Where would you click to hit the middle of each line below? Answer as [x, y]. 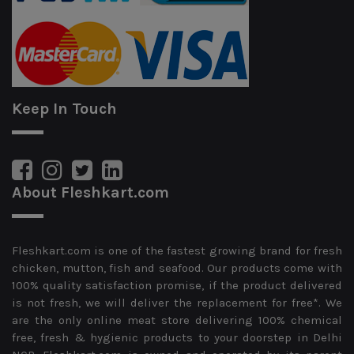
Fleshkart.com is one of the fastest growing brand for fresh [177, 250]
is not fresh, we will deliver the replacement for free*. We [177, 302]
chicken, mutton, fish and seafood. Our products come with [177, 267]
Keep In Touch [64, 108]
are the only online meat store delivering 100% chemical [177, 320]
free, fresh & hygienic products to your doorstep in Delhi [177, 337]
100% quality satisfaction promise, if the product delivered [177, 285]
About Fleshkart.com [90, 192]
